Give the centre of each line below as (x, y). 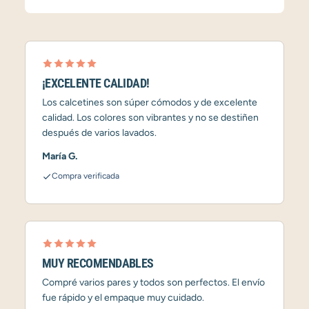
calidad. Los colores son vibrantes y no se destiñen (150, 118)
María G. (60, 156)
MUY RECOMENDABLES (98, 263)
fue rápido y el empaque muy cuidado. (123, 297)
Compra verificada (86, 176)
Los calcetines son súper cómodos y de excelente (150, 102)
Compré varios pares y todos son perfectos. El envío (153, 282)
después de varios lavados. (99, 133)
